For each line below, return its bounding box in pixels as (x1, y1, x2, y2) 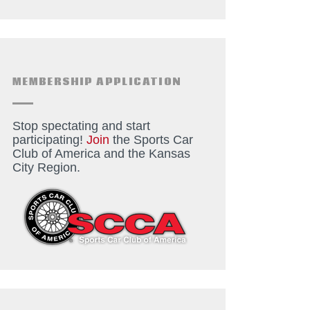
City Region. (12, 161, 80, 175)
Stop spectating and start (12, 119, 150, 134)
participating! (12, 133, 86, 147)
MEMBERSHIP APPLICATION (12, 75, 182, 89)
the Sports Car (109, 133, 193, 147)
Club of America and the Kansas (12, 147, 190, 161)
